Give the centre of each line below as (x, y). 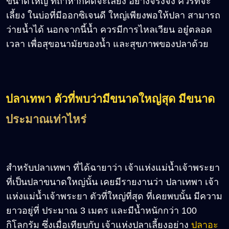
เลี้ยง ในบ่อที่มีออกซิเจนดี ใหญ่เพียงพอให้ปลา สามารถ (113, 15)
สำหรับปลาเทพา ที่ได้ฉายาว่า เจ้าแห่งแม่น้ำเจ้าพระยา (113, 167)
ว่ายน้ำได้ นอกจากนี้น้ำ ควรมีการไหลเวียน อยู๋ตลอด (109, 29)
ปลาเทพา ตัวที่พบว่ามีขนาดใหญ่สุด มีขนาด (110, 99)
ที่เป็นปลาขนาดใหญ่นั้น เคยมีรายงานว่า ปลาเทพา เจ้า (112, 182)
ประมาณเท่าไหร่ (46, 119)
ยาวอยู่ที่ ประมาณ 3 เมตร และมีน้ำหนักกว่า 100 (101, 210)
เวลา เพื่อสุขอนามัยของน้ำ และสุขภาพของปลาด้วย (107, 44)
